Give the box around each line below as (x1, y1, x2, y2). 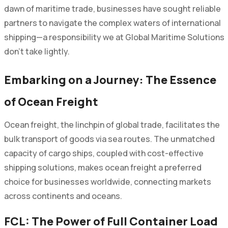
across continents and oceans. (4, 190, 122, 202)
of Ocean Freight (4, 94, 98, 109)
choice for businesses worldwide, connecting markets (4, 176, 211, 187)
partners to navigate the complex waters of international (4, 17, 221, 28)
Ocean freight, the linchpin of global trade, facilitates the (4, 119, 220, 130)
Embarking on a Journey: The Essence (4, 72, 216, 88)
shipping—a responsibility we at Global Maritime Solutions (4, 31, 224, 43)
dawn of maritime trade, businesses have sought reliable (4, 3, 221, 14)
